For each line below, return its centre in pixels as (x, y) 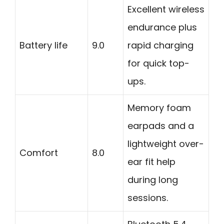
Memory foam (159, 107)
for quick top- (158, 63)
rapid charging (160, 45)
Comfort (39, 152)
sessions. (148, 197)
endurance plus (162, 27)
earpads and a (161, 125)
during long (153, 179)
